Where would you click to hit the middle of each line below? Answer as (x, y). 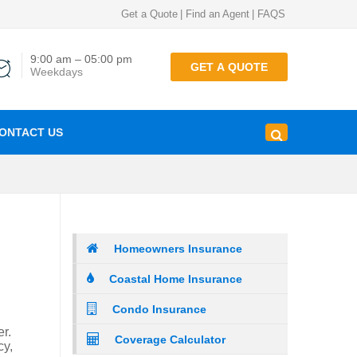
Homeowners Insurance (178, 249)
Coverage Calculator (170, 339)
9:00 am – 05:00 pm (81, 59)
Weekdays (57, 72)
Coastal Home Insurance (176, 279)
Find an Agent (218, 14)
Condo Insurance (159, 309)
